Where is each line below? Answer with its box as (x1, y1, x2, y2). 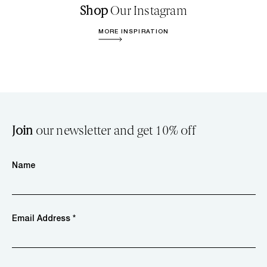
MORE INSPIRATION (98, 27, 169, 35)
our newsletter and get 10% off (33, 123, 195, 138)
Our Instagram (108, 4, 187, 18)
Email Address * (11, 213, 76, 223)
